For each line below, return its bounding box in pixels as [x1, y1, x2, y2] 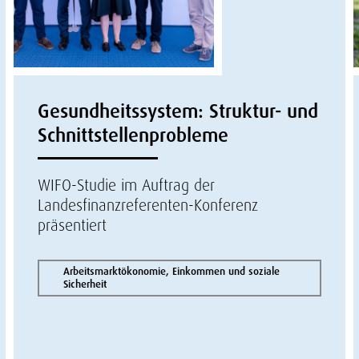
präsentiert [37, 215, 107, 236]
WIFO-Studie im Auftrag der [37, 175, 215, 196]
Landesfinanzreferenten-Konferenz [37, 195, 258, 216]
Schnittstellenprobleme [37, 123, 228, 147]
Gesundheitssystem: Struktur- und [37, 99, 318, 123]
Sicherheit [63, 277, 107, 291]
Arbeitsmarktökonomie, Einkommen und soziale [63, 264, 280, 278]
